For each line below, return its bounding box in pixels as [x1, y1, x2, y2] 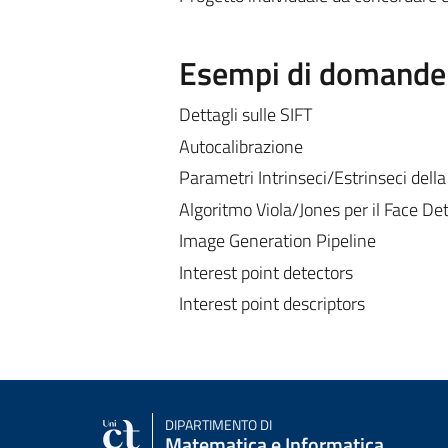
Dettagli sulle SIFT [178, 101, 312, 128]
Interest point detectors [178, 258, 353, 286]
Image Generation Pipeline [178, 227, 376, 254]
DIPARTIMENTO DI [165, 413, 272, 436]
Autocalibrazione [178, 132, 303, 160]
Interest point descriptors [178, 290, 365, 317]
